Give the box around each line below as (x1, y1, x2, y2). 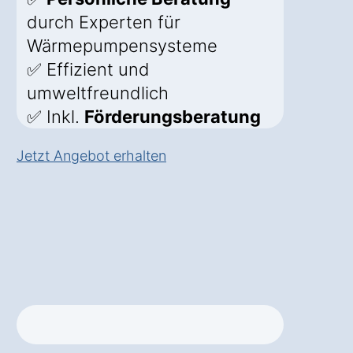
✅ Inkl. (27, 106, 84, 128)
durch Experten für (27, 12, 180, 33)
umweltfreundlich (27, 83, 169, 104)
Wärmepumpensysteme (27, 35, 217, 57)
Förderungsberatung (84, 106, 261, 128)
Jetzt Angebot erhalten (17, 147, 166, 165)
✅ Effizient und (27, 59, 150, 80)
